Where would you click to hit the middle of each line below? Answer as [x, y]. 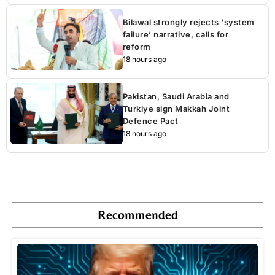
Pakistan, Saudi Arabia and [176, 97]
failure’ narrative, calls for [176, 35]
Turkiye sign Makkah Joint [176, 109]
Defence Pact [150, 121]
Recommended [137, 214]
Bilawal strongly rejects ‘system [188, 22]
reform [137, 47]
